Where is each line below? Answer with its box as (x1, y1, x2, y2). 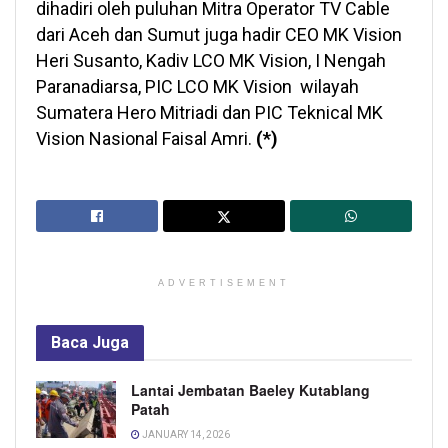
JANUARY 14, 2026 (140, 428, 230, 440)
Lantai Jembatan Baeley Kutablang (131, 379, 370, 400)
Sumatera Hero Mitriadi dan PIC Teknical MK (36, 101, 383, 123)
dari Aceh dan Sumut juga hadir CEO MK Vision (36, 23, 402, 45)
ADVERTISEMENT (158, 277, 290, 288)
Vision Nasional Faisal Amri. (36, 127, 256, 149)
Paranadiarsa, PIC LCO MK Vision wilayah (36, 75, 359, 97)
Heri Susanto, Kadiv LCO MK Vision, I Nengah (36, 49, 386, 71)
